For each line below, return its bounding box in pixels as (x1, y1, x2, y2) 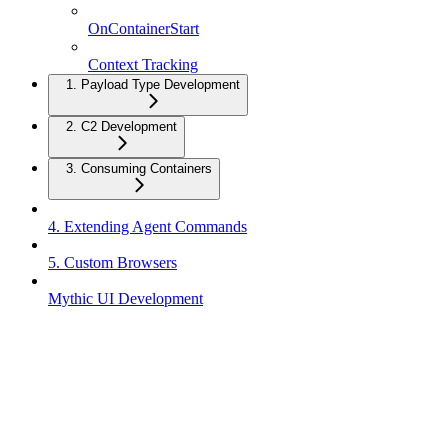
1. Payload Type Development (66, 77, 240, 93)
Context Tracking (88, 56, 198, 74)
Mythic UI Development (48, 290, 203, 308)
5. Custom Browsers (48, 254, 177, 272)
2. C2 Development (66, 119, 177, 135)
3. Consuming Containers (66, 161, 212, 177)
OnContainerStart (88, 20, 199, 38)
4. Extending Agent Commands (48, 218, 247, 236)
